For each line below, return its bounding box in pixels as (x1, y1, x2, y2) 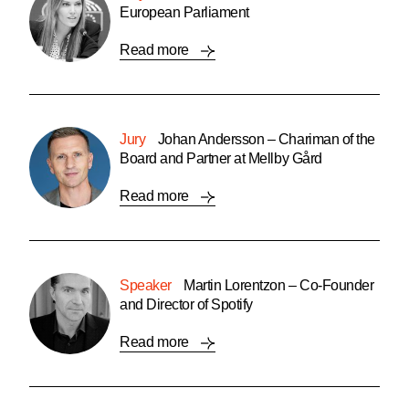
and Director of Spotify (120, 296, 253, 312)
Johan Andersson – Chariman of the (154, 131, 375, 147)
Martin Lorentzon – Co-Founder (180, 277, 374, 293)
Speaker (120, 277, 172, 293)
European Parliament (120, 4, 249, 20)
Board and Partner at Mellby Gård (120, 150, 322, 166)
